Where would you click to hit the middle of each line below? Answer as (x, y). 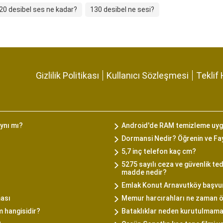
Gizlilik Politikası (67, 75)
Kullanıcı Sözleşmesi (148, 75)
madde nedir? (144, 172)
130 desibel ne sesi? (122, 9)
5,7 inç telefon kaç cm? (159, 151)
